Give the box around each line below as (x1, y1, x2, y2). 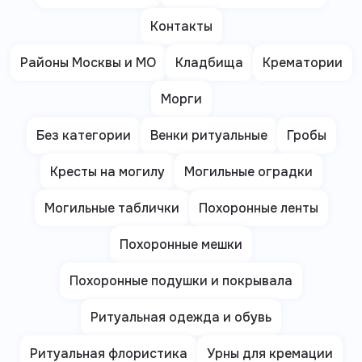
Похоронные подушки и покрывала (69, 271, 293, 289)
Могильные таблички (44, 199, 179, 217)
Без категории (36, 126, 131, 144)
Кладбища (175, 53, 243, 71)
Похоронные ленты (198, 199, 318, 217)
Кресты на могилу (49, 162, 165, 180)
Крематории (262, 53, 343, 71)
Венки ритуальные (149, 126, 267, 144)
